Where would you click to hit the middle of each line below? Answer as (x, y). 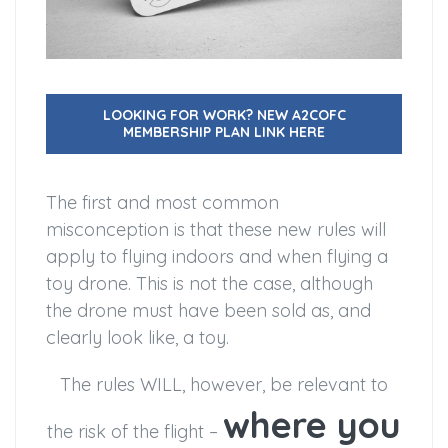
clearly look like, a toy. (137, 338)
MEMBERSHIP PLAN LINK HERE (224, 132)
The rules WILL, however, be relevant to (224, 385)
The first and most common (162, 203)
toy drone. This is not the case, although (209, 284)
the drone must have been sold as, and (208, 311)
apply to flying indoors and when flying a (217, 257)
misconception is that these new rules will (216, 230)
